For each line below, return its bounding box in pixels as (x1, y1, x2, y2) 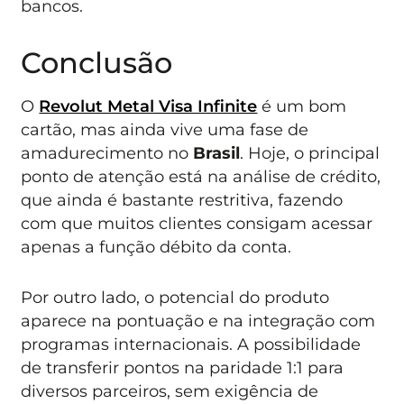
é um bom (257, 96, 347, 115)
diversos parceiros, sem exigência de (21, 381, 319, 401)
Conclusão (21, 44, 173, 80)
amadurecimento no (21, 142, 194, 162)
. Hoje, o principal (240, 142, 381, 162)
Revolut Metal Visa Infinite (39, 96, 258, 115)
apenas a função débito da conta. (21, 236, 292, 256)
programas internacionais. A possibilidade (21, 335, 362, 354)
